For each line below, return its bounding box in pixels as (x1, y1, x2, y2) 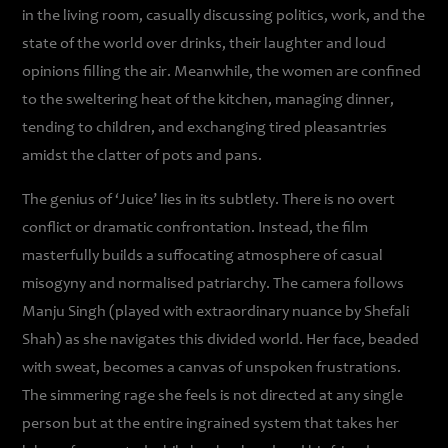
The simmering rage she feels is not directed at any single (22, 388, 404, 404)
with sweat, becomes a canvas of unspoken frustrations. (22, 360, 402, 376)
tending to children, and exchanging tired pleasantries (22, 120, 388, 136)
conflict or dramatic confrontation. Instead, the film (22, 220, 369, 236)
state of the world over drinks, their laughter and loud (22, 36, 387, 52)
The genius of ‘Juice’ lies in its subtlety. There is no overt (22, 192, 396, 208)
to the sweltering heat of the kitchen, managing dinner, (22, 92, 395, 108)
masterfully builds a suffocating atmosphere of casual (22, 248, 384, 264)
